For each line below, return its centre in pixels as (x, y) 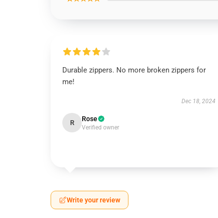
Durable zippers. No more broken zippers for (134, 70)
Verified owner (100, 127)
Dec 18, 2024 (198, 101)
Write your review (93, 200)
